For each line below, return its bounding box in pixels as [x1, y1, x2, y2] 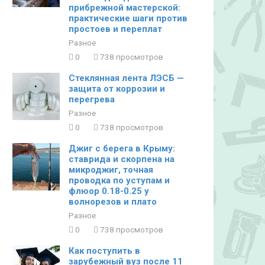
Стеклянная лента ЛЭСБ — [69, 73, 184, 83]
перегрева [69, 94, 115, 105]
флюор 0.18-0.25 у [69, 186, 149, 196]
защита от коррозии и [69, 83, 165, 94]
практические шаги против [69, 13, 188, 24]
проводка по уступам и [69, 175, 170, 186]
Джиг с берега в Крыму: [69, 143, 175, 154]
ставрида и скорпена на [69, 154, 174, 164]
